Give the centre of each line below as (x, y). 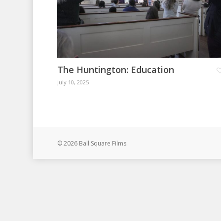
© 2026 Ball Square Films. (92, 144)
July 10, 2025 (73, 82)
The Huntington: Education (115, 70)
